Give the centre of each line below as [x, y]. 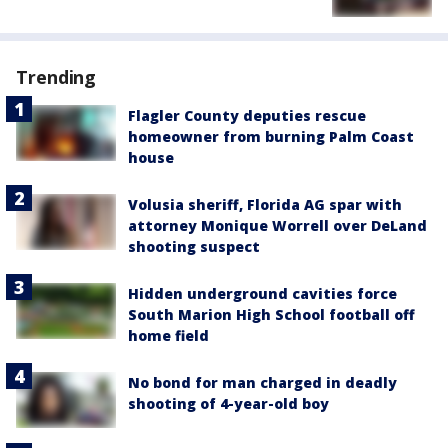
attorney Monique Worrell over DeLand [277, 225]
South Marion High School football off [271, 314]
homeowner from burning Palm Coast [271, 136]
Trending [56, 76]
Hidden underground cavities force [262, 293]
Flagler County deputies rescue [247, 115]
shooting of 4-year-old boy [228, 403]
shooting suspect [194, 246]
